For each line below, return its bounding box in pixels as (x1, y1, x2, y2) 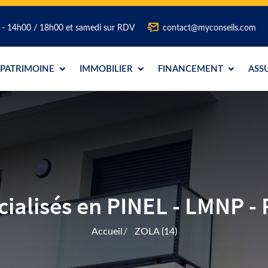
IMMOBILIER (80, 65, 136, 74)
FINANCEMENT (158, 65, 226, 74)
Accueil (91, 227, 123, 236)
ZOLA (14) (134, 227, 177, 236)
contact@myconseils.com (163, 24, 256, 32)
